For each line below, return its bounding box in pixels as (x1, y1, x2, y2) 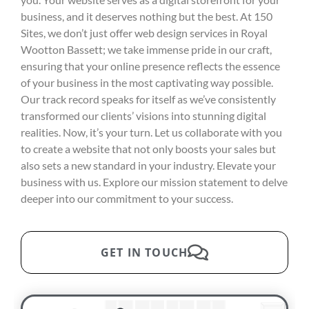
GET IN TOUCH (100, 244, 188, 260)
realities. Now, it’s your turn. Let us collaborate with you (21, 125, 282, 139)
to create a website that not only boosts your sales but (21, 141, 276, 155)
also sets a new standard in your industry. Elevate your (21, 158, 276, 172)
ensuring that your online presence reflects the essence (21, 59, 280, 72)
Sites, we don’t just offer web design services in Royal (21, 26, 268, 39)
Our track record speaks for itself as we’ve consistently (21, 92, 276, 106)
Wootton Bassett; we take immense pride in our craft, (21, 42, 272, 56)
